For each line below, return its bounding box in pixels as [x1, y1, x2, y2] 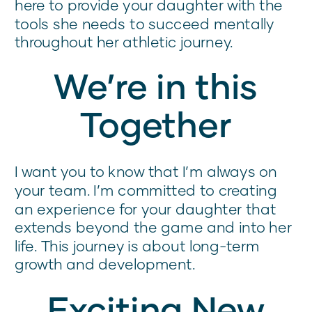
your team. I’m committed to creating [15, 181, 277, 199]
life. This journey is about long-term [15, 237, 260, 255]
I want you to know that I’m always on [15, 162, 277, 180]
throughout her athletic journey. [15, 33, 233, 51]
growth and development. [15, 255, 196, 273]
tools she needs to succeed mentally [15, 14, 274, 33]
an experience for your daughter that [15, 199, 276, 218]
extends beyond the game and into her [15, 218, 292, 236]
